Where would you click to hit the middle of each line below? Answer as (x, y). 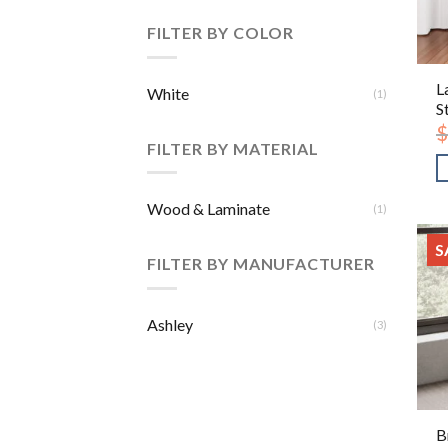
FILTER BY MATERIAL (233, 148)
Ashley (170, 324)
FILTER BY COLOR (220, 33)
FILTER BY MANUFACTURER (261, 264)
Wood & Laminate (208, 209)
